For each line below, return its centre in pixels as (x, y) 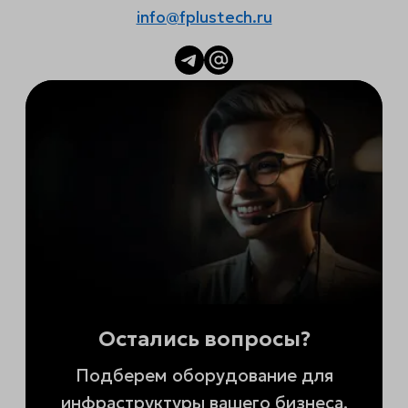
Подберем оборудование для (204, 375)
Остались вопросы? (204, 338)
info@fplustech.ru (204, 18)
